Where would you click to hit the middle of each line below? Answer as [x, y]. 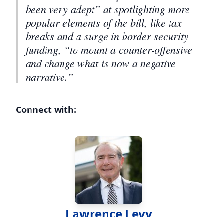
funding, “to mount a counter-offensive [109, 49]
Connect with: [46, 109]
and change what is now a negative [101, 63]
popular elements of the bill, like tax [104, 22]
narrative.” [49, 77]
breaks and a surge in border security [107, 36]
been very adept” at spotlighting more [108, 9]
